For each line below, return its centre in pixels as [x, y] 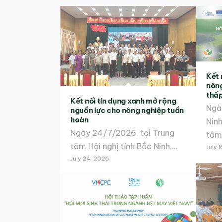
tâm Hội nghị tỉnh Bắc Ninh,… [124, 146]
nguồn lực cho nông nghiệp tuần [127, 111]
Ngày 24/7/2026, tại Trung [122, 133]
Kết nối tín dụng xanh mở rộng [123, 101]
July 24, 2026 [90, 159]
